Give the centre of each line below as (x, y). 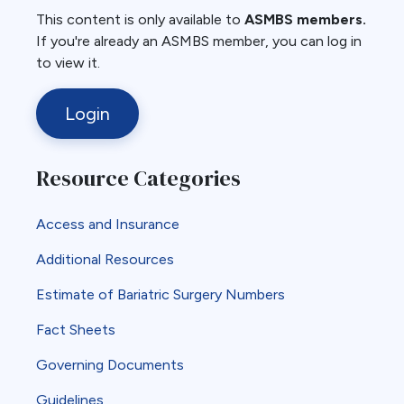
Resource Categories (138, 178)
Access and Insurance (108, 224)
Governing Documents (110, 365)
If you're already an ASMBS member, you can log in (199, 41)
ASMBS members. (305, 19)
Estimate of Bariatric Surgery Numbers (161, 294)
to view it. (68, 63)
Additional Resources (105, 259)
